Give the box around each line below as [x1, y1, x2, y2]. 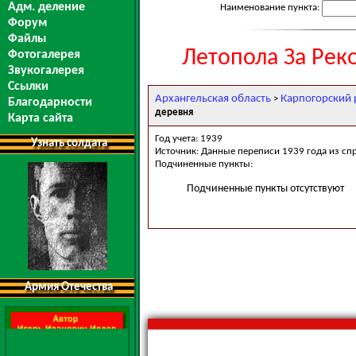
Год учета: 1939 [155, 133, 222, 144]
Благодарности [8, 96, 92, 109]
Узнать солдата [30, 137, 107, 149]
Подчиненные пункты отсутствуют [187, 182, 344, 195]
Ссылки [8, 80, 48, 93]
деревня [155, 106, 193, 118]
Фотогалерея [8, 48, 80, 61]
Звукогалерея [8, 64, 84, 77]
